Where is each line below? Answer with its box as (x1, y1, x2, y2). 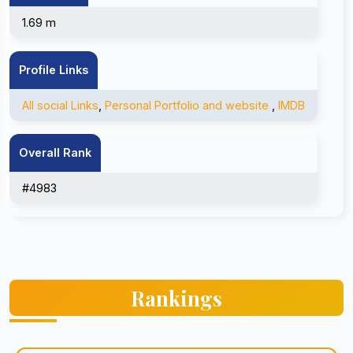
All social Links (22, 98, 98, 112)
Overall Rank (19, 146, 91, 159)
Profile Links (19, 63, 88, 76)
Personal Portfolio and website (105, 98, 269, 112)
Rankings (131, 284, 222, 311)
